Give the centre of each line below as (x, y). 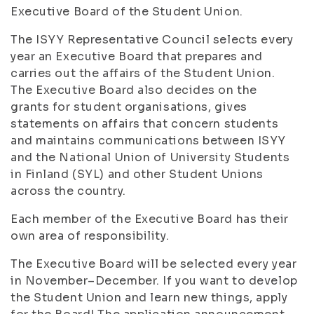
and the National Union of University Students (150, 157)
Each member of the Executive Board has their (150, 219)
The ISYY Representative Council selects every (152, 40)
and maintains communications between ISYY (148, 141)
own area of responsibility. (90, 236)
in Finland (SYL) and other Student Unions (137, 174)
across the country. (68, 191)
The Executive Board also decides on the (134, 90)
